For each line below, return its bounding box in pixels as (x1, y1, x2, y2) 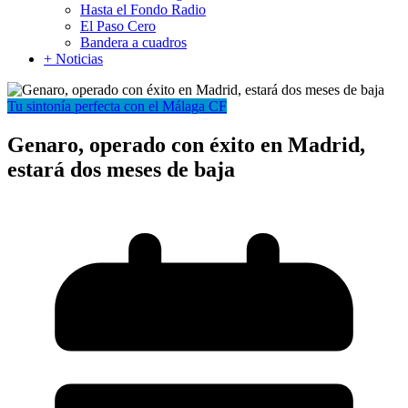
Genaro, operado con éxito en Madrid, (7, 133, 365, 158)
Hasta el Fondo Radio (80, 2, 206, 18)
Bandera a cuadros (80, 35, 187, 51)
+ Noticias (44, 51, 103, 67)
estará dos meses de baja (7, 158, 235, 182)
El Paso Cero (80, 18, 156, 35)
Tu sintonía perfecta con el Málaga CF (7, 98, 227, 115)
